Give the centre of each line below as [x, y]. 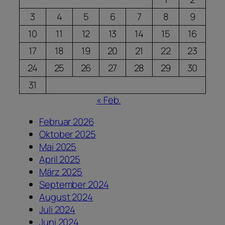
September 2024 [74, 185]
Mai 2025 [58, 147]
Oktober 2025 [68, 134]
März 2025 [61, 172]
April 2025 [60, 159]
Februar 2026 [67, 122]
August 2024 [66, 197]
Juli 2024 [58, 210]
